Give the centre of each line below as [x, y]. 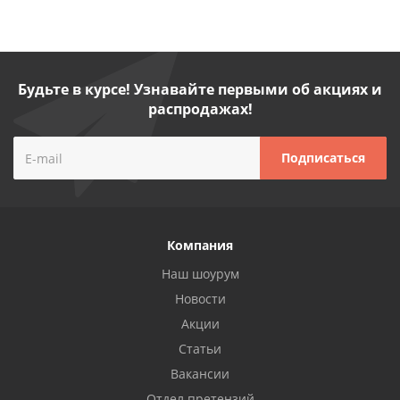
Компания [200, 245]
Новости [200, 299]
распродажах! [200, 109]
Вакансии [200, 374]
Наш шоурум [200, 274]
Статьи [200, 349]
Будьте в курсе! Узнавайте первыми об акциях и [200, 89]
